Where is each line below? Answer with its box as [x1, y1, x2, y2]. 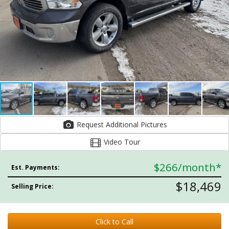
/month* [178, 160, 221, 174]
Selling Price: [11, 182, 54, 191]
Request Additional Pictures [140, 120, 167, 129]
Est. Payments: [11, 163, 60, 172]
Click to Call [96, 217, 133, 226]
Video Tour [101, 137, 140, 147]
